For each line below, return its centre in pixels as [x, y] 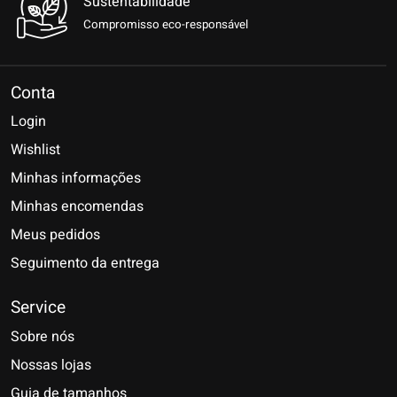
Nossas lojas [51, 365]
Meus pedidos [55, 235]
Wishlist [35, 150]
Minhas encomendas [77, 207]
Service [38, 308]
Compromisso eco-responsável [166, 24]
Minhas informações [76, 179]
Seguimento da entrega [85, 264]
